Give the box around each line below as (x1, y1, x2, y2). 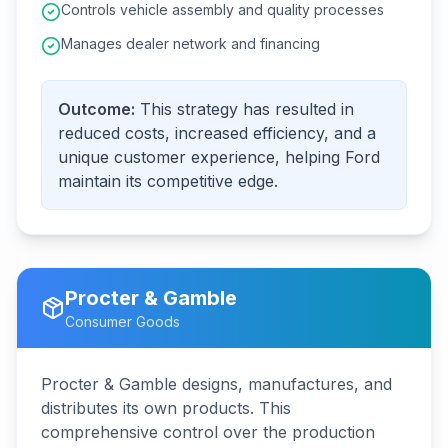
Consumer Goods (65, 313, 180, 330)
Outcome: (58, 99, 135, 119)
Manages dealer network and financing (61, 35, 320, 52)
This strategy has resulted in (140, 99, 354, 119)
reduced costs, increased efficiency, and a (58, 123, 376, 143)
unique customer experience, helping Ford (58, 147, 380, 167)
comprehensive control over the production (41, 422, 375, 442)
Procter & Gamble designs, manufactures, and (41, 374, 392, 394)
